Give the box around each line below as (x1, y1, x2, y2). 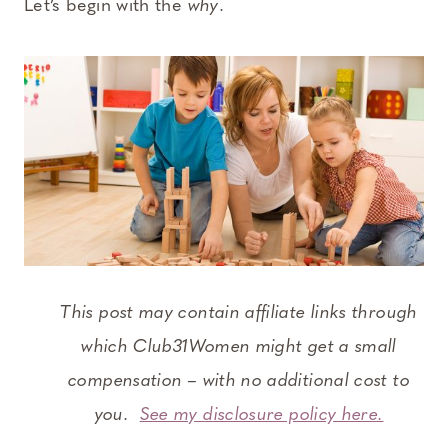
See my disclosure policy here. (139, 406, 384, 426)
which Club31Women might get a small (81, 338, 397, 358)
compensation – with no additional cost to (68, 372, 410, 392)
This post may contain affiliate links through (60, 304, 418, 324)
